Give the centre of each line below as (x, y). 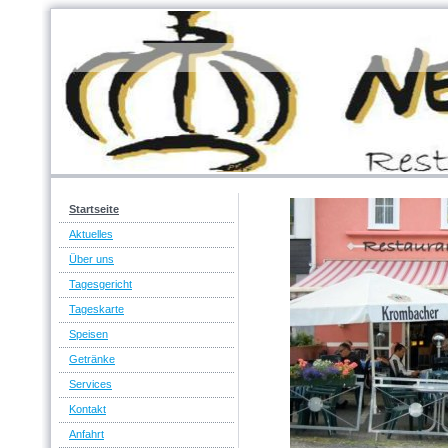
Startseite (94, 209)
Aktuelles (91, 234)
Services (90, 384)
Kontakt (87, 409)
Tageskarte (96, 309)
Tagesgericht (100, 284)
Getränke (92, 359)
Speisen (88, 334)
